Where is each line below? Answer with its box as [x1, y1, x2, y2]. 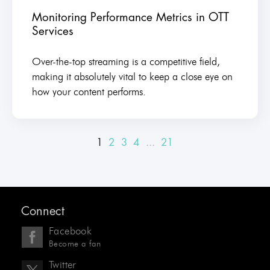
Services [31, 25, 74, 37]
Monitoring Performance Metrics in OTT [31, 11, 229, 23]
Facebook [49, 224, 92, 237]
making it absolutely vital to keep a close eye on [31, 70, 233, 83]
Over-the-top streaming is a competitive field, [31, 55, 220, 67]
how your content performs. [31, 85, 146, 98]
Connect [21, 204, 64, 218]
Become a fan [49, 238, 101, 248]
